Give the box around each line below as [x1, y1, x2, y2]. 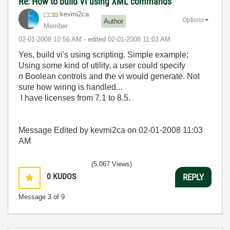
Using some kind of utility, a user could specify [18, 61, 185, 70]
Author [104, 17, 123, 25]
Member [44, 22, 68, 30]
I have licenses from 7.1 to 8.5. [18, 93, 130, 102]
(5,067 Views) [91, 160, 132, 168]
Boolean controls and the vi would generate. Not [23, 72, 200, 81]
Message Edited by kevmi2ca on [18, 126, 139, 135]
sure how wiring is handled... [18, 83, 122, 91]
